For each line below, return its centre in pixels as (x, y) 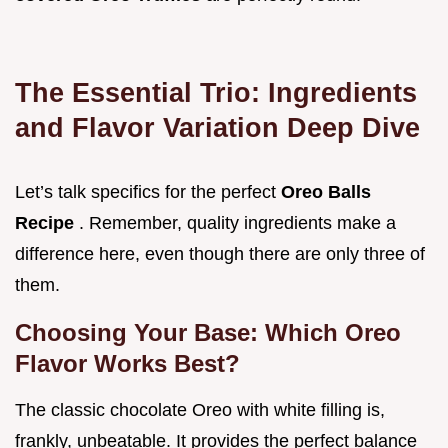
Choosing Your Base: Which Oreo (208, 333)
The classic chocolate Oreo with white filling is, (200, 410)
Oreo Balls (326, 192)
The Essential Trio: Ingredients (216, 93)
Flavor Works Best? (127, 364)
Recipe (47, 223)
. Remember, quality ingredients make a (237, 223)
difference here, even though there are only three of (220, 254)
